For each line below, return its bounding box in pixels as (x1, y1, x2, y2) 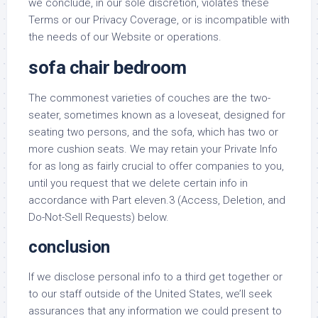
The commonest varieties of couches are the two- (28, 92, 270, 104)
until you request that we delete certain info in (28, 177, 248, 190)
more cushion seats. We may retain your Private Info (28, 143, 278, 155)
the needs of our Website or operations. (28, 31, 221, 43)
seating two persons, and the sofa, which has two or (28, 126, 278, 138)
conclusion (28, 237, 110, 257)
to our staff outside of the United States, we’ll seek (28, 287, 272, 300)
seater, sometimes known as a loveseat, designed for (28, 109, 285, 121)
